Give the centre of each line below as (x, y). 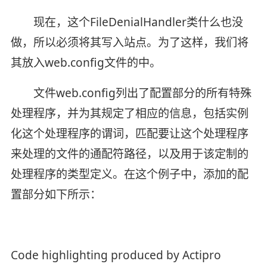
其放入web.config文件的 (74, 62)
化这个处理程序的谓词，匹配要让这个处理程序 (129, 134)
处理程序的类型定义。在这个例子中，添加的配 (129, 174)
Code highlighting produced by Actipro (116, 255)
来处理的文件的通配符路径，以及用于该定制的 (129, 154)
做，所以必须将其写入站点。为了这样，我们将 (129, 42)
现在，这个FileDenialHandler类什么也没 (127, 22)
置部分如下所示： (56, 195)
